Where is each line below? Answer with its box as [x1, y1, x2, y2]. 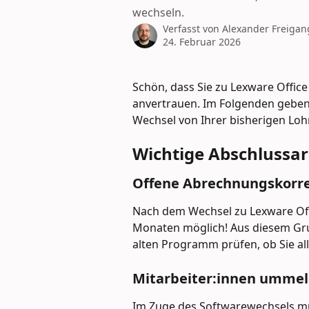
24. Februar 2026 [163, 35, 241, 48]
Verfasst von [163, 22, 222, 35]
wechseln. [132, 5, 184, 20]
